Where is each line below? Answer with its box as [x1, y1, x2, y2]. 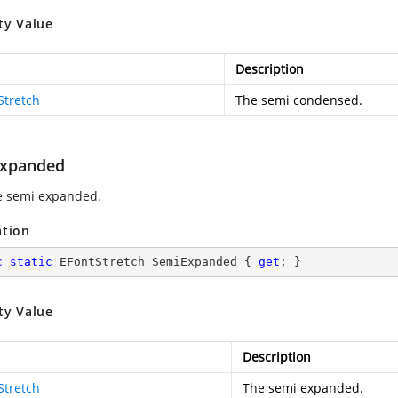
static [10, 255, 52, 268]
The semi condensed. [235, 92, 362, 108]
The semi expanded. [243, 379, 363, 396]
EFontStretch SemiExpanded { [52, 255, 259, 268]
